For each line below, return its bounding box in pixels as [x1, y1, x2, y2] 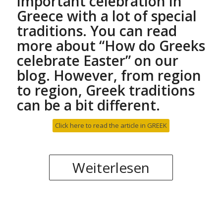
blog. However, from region [16, 65, 201, 85]
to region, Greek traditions [16, 80, 195, 100]
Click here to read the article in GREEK [55, 120, 167, 130]
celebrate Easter [16, 51, 125, 70]
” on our [125, 51, 178, 70]
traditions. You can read [16, 21, 177, 40]
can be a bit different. [16, 95, 160, 114]
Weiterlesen [72, 158, 150, 177]
